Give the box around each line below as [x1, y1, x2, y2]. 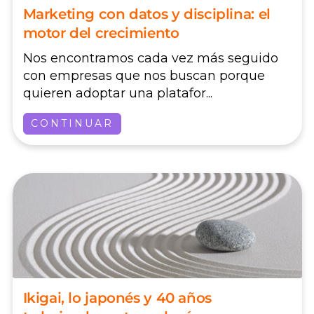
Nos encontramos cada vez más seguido [22, 50, 278, 67]
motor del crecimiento [22, 24, 179, 41]
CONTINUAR [30, 117, 114, 130]
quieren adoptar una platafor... [22, 86, 212, 102]
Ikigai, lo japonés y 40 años [22, 289, 212, 307]
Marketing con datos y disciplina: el [22, 5, 271, 22]
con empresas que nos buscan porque [22, 68, 265, 84]
